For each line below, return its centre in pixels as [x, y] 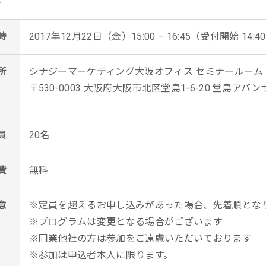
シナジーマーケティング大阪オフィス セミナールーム [146, 72]
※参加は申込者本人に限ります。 [101, 255]
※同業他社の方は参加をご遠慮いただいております [140, 238]
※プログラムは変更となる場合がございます [126, 222]
